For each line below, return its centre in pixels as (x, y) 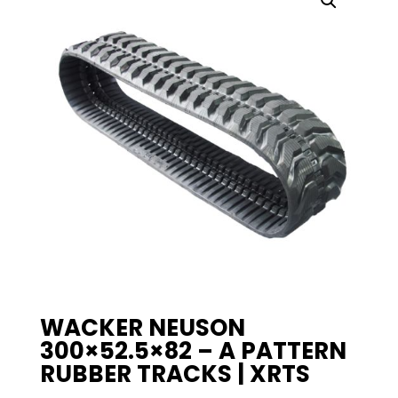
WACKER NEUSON (142, 328)
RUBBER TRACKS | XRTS (175, 374)
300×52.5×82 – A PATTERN (193, 351)
